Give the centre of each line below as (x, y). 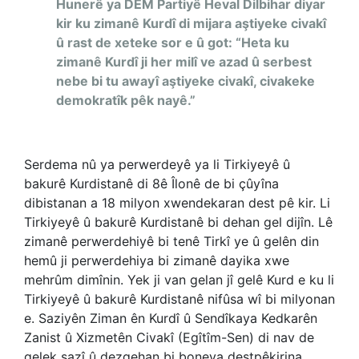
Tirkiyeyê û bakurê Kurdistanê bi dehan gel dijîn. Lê (178, 222)
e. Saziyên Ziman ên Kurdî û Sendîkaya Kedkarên (171, 318)
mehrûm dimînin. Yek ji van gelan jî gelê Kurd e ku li (179, 280)
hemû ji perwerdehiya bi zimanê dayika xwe (157, 260)
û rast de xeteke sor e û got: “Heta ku (173, 42)
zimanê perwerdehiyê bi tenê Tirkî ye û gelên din (171, 241)
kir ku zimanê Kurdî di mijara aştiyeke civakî (191, 23)
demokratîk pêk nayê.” (126, 100)
